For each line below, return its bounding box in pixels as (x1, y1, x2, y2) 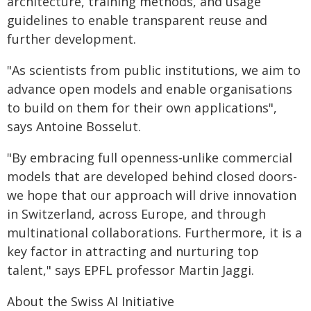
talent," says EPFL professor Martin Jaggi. (7, 262, 254, 278)
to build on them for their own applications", (7, 99, 277, 116)
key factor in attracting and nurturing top (7, 243, 259, 260)
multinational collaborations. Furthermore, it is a (7, 224, 302, 241)
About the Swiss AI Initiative (7, 293, 174, 310)
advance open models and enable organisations (7, 81, 292, 97)
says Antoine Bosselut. (7, 118, 141, 135)
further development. (7, 31, 136, 47)
